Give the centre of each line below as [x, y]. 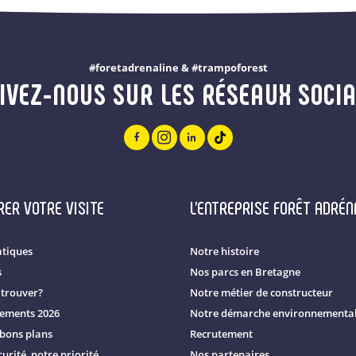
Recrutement [221, 334]
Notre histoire [224, 251]
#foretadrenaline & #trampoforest [178, 68]
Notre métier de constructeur [261, 292]
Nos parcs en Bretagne [245, 272]
